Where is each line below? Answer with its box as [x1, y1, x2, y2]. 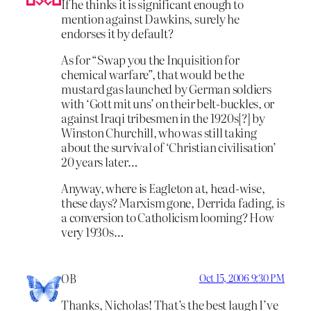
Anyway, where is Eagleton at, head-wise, [61, 178, 265, 196]
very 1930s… [61, 222, 124, 240]
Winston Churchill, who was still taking [61, 124, 257, 142]
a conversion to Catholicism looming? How [61, 208, 274, 226]
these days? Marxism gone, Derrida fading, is [61, 193, 285, 211]
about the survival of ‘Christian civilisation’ [61, 138, 276, 156]
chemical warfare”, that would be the [61, 65, 244, 83]
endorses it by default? [61, 24, 174, 42]
